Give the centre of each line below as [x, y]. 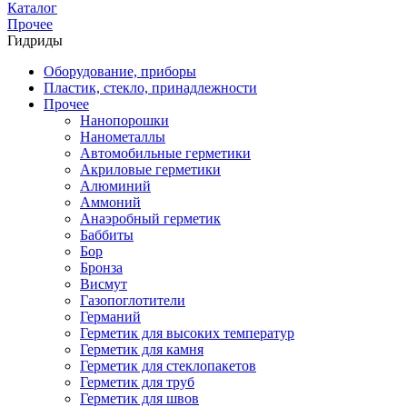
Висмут [104, 283]
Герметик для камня [142, 349]
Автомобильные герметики [165, 153]
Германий [110, 316]
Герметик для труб [137, 382]
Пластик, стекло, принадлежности [150, 87]
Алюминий [115, 185]
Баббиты [107, 234]
